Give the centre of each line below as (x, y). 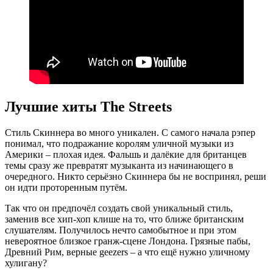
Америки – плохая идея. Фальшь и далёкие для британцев (126, 155)
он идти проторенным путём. (66, 188)
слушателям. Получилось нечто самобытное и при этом (121, 230)
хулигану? (26, 263)
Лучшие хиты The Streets (88, 107)
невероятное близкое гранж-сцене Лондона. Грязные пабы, (128, 241)
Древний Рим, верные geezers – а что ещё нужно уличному (127, 252)
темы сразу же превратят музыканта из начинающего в (119, 166)
